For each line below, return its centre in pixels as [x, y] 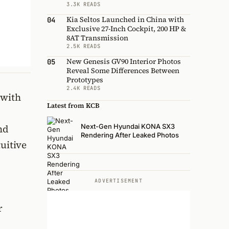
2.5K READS [84, 46]
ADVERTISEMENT [119, 180]
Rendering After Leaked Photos [130, 135]
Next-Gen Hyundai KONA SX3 [128, 126]
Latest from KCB [73, 105]
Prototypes [85, 79]
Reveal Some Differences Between [123, 70]
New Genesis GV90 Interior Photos [124, 61]
